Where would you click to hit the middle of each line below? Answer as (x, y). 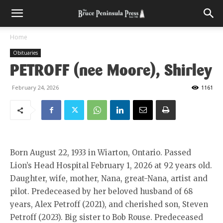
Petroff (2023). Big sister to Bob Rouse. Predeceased (107, 217)
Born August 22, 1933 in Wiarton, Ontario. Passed (101, 153)
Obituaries (25, 53)
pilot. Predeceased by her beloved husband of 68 (101, 191)
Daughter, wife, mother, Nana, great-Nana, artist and (109, 178)
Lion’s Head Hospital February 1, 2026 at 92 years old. (111, 166)
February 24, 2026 (35, 87)
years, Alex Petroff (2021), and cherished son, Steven (109, 204)
